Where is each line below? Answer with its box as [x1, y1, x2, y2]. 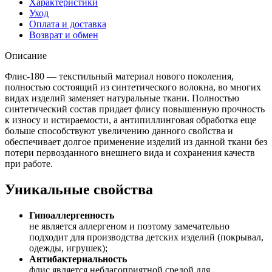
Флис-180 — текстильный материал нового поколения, [5, 70, 234, 81]
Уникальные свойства [5, 181, 153, 197]
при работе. [5, 158, 53, 169]
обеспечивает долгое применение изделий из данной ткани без [5, 136, 267, 147]
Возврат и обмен [29, 29, 98, 40]
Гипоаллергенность [29, 209, 114, 220]
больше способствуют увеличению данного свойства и [5, 125, 233, 136]
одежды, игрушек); [29, 242, 107, 253]
